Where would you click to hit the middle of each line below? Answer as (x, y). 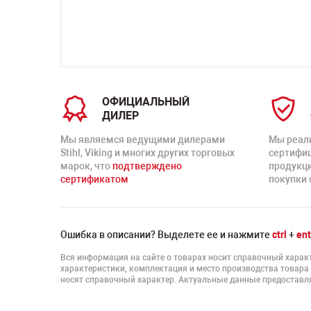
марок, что (86, 166)
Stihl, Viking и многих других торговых (148, 153)
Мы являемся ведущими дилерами (143, 140)
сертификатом (94, 179)
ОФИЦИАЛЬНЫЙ (146, 102)
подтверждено (147, 166)
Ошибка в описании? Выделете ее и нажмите (166, 235)
